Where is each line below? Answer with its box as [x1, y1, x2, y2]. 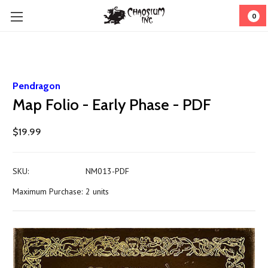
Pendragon [13, 80, 60, 92]
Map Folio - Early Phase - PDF [13, 95, 211, 114]
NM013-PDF [85, 166, 129, 176]
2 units [85, 186, 109, 197]
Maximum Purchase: [13, 186, 83, 197]
